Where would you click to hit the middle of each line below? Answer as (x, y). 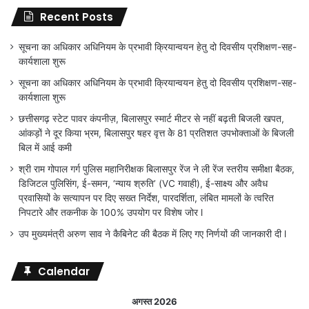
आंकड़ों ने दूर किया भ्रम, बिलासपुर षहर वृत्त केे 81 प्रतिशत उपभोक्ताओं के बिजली (156, 133)
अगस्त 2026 (154, 302)
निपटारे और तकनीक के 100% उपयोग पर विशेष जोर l (111, 213)
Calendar (64, 272)
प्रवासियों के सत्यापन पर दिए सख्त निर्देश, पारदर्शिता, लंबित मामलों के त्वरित (146, 198)
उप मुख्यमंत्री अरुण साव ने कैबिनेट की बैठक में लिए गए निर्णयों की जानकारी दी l (152, 234)
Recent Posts (77, 17)
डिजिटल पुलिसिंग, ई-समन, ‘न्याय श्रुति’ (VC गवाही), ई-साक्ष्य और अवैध (143, 184)
